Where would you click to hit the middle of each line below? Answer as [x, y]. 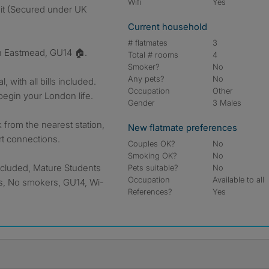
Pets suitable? [153, 168]
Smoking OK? [153, 156]
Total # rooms [153, 55]
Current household [168, 27]
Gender [141, 103]
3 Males [227, 103]
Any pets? [146, 79]
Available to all [239, 180]
